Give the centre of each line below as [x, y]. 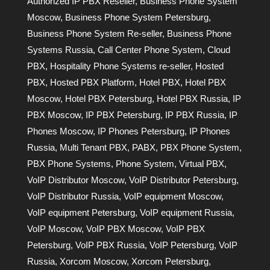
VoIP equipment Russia [186, 212]
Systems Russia [60, 49]
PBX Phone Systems [69, 163]
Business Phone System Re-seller [94, 33]
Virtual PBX [201, 163]
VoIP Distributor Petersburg [182, 180]
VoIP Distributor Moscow [75, 180]
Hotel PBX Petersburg [108, 98]
